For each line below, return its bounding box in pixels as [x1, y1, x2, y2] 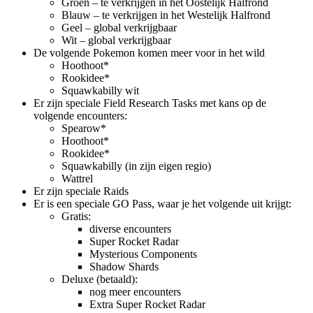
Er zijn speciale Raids [34, 184, 129, 197]
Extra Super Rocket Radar [89, 298, 205, 310]
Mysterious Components [89, 247, 197, 260]
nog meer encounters [89, 285, 181, 298]
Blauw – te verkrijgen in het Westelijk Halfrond [61, 8, 270, 21]
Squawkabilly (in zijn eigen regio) [61, 159, 211, 172]
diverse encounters [89, 222, 171, 235]
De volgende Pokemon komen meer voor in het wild [34, 46, 265, 59]
